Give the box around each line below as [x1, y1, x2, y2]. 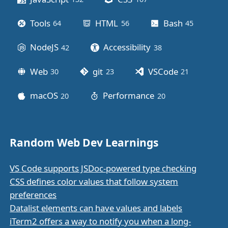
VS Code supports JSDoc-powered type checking [10, 162, 197, 175]
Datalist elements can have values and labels [10, 202, 183, 214]
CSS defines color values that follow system [10, 176, 179, 188]
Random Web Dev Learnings [10, 135, 159, 150]
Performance [103, 90, 155, 102]
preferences [10, 189, 57, 201]
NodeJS [30, 41, 59, 53]
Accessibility [103, 41, 151, 53]
